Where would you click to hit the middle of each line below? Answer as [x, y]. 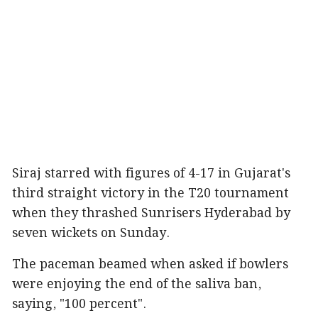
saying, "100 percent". [79, 305]
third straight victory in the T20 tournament [150, 194]
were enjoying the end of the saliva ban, [137, 285]
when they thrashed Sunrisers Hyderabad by [151, 214]
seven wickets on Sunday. [91, 234]
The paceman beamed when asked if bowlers [150, 265]
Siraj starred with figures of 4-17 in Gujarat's [151, 174]
